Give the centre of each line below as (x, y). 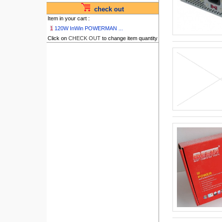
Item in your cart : (68, 18)
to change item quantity (129, 38)
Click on (58, 38)
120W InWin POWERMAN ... (88, 28)
